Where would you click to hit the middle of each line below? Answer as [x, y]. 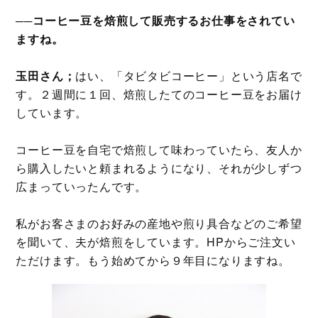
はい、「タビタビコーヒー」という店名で [189, 76]
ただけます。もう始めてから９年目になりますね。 [153, 260]
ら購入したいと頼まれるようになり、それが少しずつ [159, 168]
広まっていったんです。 [82, 186]
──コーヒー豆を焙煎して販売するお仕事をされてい [155, 20]
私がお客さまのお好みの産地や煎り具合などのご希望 [159, 223]
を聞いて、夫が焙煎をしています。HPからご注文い [156, 242]
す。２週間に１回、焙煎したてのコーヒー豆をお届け [159, 94]
